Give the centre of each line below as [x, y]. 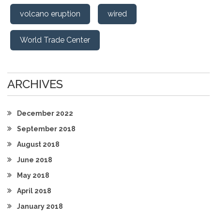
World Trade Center [55, 40]
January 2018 [40, 206]
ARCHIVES [35, 84]
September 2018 [46, 129]
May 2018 [33, 175]
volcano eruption [50, 14]
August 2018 [38, 144]
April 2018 [34, 191]
